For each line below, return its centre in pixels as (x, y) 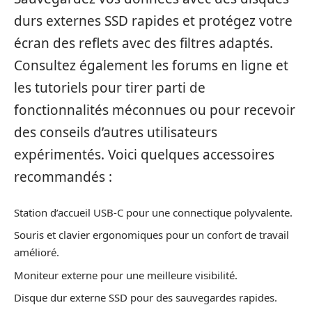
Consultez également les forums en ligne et (151, 66)
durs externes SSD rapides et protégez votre (153, 21)
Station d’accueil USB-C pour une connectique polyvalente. (153, 212)
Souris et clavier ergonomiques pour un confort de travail (151, 235)
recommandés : (63, 177)
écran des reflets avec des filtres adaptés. (143, 44)
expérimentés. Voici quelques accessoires (144, 155)
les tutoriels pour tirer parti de (110, 88)
